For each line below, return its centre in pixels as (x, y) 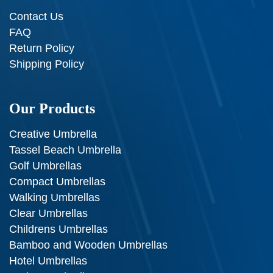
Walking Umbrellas (55, 198)
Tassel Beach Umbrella (65, 150)
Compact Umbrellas (57, 182)
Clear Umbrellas (48, 214)
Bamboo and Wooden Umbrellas (88, 245)
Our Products (52, 109)
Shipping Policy (47, 64)
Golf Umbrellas (45, 166)
